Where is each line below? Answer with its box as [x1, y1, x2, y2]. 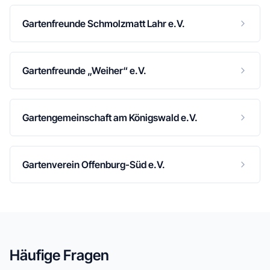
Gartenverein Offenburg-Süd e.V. [22, 159, 165, 171]
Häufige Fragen [10, 246, 109, 264]
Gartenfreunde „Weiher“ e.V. [22, 64, 146, 77]
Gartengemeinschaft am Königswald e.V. [22, 111, 198, 124]
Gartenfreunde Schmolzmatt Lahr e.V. [22, 17, 185, 30]
